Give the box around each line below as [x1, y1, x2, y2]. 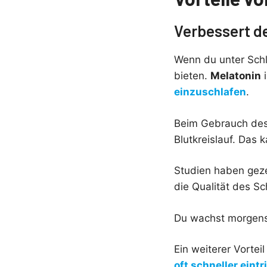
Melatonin [210, 70, 261, 82]
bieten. [174, 70, 210, 82]
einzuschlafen [174, 86, 246, 98]
